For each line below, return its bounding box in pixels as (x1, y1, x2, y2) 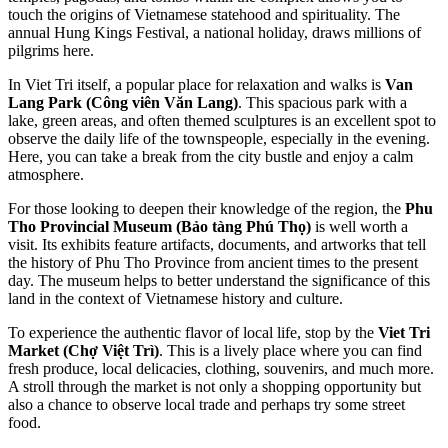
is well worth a (311, 217, 408, 235)
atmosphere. (8, 165, 84, 183)
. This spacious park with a (238, 93, 407, 111)
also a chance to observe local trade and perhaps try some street (8, 395, 405, 413)
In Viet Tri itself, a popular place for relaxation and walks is (8, 75, 385, 93)
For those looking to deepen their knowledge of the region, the (8, 199, 405, 217)
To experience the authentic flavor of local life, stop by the (8, 323, 378, 341)
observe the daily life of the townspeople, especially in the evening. (8, 129, 430, 147)
